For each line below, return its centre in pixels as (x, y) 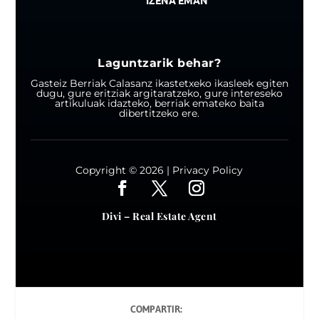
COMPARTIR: (156, 309)
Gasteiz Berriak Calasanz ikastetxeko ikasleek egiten (159, 84)
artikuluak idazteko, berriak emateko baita (159, 104)
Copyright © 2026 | (124, 171)
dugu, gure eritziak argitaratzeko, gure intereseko (159, 94)
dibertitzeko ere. (159, 114)
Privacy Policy (208, 171)
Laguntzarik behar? (159, 63)
